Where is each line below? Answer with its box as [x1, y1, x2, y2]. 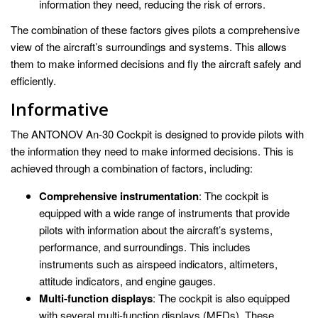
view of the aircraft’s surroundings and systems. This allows [11, 38, 287, 54]
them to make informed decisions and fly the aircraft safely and [11, 55, 301, 71]
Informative [11, 97, 109, 121]
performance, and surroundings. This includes [39, 238, 251, 254]
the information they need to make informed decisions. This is [11, 143, 294, 158]
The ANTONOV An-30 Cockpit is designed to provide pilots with [11, 126, 304, 141]
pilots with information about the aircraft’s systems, [39, 221, 273, 237]
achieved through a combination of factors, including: [11, 160, 253, 175]
